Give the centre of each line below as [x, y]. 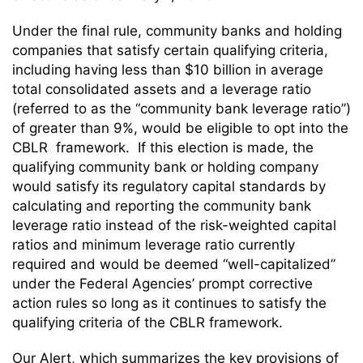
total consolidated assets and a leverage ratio [162, 89]
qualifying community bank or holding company [165, 167]
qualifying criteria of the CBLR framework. [147, 322]
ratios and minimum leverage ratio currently [154, 245]
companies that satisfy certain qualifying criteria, [170, 50]
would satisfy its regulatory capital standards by [169, 186]
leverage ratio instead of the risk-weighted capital [174, 225]
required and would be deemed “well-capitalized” [174, 264]
